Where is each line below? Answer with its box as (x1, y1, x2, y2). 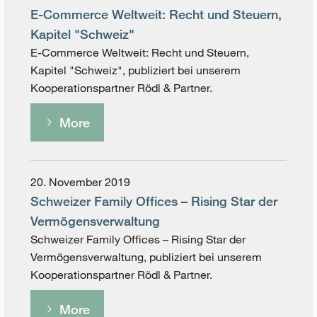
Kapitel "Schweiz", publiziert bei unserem (30, 62, 241, 77)
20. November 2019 (30, 174, 131, 189)
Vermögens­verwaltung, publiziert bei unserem (30, 249, 263, 264)
